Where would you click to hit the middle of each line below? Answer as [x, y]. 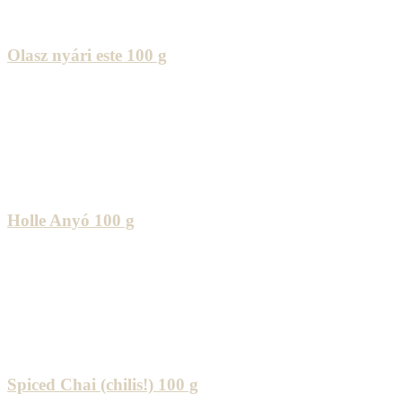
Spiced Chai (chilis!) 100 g [103, 384]
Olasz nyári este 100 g [87, 56]
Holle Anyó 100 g [71, 220]
